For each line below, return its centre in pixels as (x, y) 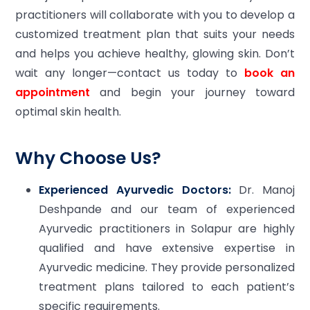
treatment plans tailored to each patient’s (167, 287)
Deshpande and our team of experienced (167, 209)
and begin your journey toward (198, 92)
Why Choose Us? (88, 158)
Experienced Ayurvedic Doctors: (135, 190)
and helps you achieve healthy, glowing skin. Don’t (155, 54)
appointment (53, 92)
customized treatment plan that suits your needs (155, 34)
